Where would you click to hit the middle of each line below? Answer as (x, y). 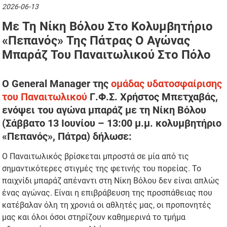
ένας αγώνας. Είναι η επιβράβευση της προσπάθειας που (107, 193)
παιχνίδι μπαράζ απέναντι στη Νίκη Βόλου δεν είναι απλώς (111, 181)
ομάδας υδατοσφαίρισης (167, 84)
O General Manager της (57, 84)
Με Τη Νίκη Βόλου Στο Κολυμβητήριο (108, 27)
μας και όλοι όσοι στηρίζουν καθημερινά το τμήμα (94, 217)
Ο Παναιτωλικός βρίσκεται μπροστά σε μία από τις (96, 157)
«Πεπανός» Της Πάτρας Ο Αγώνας (96, 41)
